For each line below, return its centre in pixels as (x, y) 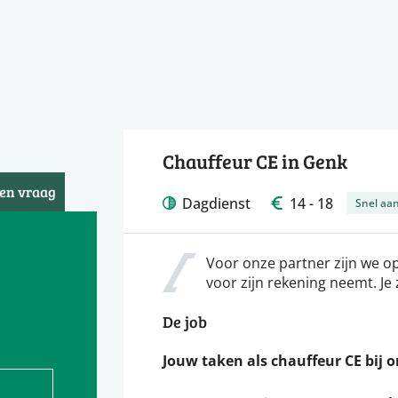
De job (185, 322)
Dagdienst (216, 203)
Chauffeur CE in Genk (255, 161)
